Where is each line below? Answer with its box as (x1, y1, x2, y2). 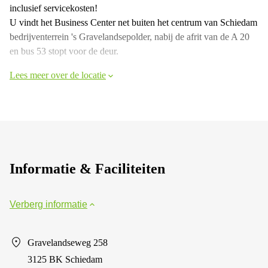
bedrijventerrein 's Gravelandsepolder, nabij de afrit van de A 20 (10, 31, 249, 42)
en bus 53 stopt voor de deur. (10, 45, 118, 56)
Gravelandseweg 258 (28, 237, 108, 248)
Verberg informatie (10, 199, 87, 209)
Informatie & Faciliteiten (10, 160, 165, 176)
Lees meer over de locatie (10, 69, 106, 80)
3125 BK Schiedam (28, 254, 102, 264)
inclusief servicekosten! (10, 2, 98, 13)
